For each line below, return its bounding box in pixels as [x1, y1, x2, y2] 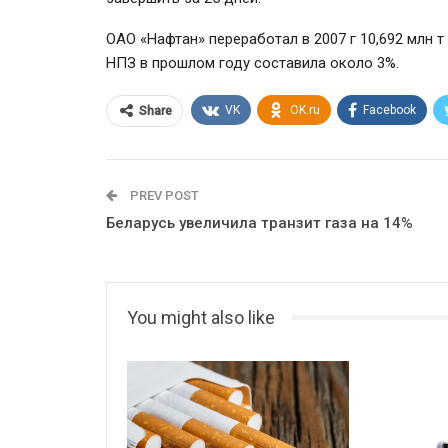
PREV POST [127, 187, 199, 203]
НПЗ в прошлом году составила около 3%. [106, 53, 399, 72]
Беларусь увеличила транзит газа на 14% [106, 213, 413, 232]
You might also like [127, 306, 275, 328]
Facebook [363, 102, 416, 117]
